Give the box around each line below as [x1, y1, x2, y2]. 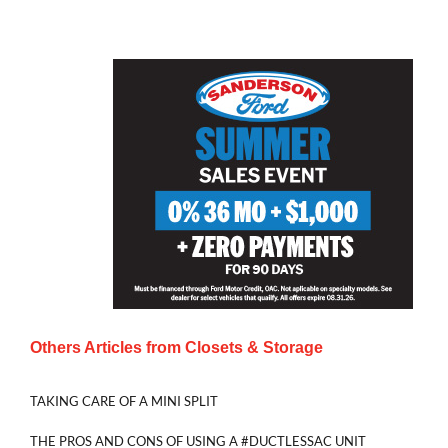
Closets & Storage [185, 339, 323, 357]
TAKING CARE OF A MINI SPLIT [30, 393, 218, 410]
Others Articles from [30, 339, 185, 357]
